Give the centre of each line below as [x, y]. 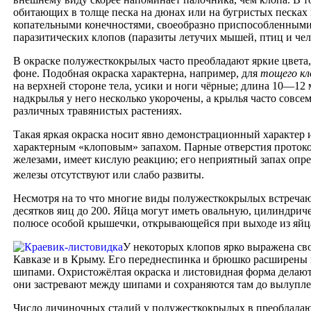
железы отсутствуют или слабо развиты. [109, 175]
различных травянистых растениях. [98, 110]
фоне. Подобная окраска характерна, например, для [137, 73]
